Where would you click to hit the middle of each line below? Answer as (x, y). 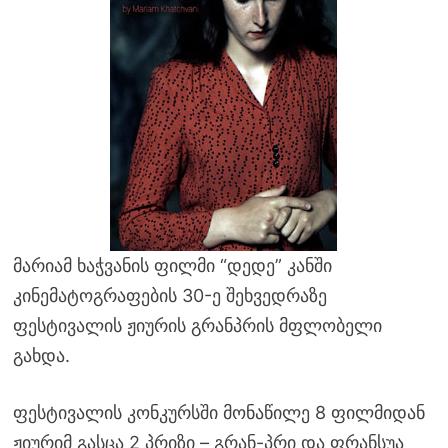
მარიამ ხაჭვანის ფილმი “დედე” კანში (172, 265)
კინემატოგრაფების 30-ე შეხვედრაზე (169, 295)
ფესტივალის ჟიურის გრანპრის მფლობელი (197, 325)
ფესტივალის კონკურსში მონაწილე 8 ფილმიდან (218, 412)
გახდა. (41, 355)
